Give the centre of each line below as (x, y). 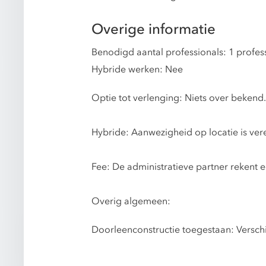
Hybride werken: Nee (137, 69)
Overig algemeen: (131, 201)
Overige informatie (153, 29)
